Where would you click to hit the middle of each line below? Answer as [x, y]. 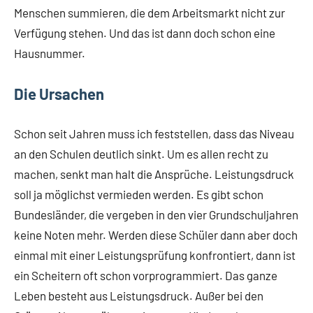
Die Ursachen [59, 94]
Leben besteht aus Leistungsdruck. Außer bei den [139, 296]
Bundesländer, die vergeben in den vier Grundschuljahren [156, 214]
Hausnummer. [50, 53]
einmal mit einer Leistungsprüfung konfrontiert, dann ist [155, 255]
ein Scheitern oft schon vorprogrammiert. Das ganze [146, 275]
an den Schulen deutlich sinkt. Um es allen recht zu [141, 154]
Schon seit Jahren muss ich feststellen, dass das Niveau [154, 133]
